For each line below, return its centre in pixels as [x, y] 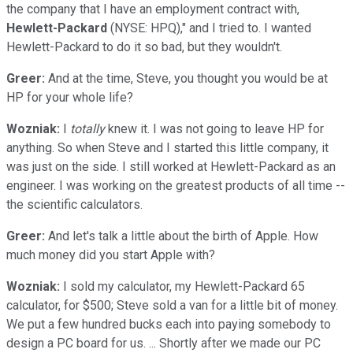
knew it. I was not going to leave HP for [214, 128]
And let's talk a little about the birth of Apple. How [182, 236]
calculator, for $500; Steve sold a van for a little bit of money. [172, 305]
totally [87, 128]
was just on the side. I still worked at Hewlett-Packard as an [171, 166]
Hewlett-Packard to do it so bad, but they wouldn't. [144, 46]
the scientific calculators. [74, 204]
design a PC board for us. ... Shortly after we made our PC [163, 343]
